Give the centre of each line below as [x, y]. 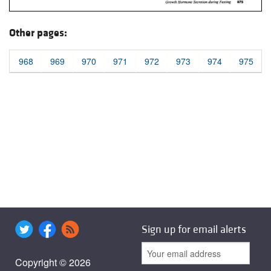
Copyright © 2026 [53, 263]
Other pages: [38, 33]
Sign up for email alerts [194, 230]
